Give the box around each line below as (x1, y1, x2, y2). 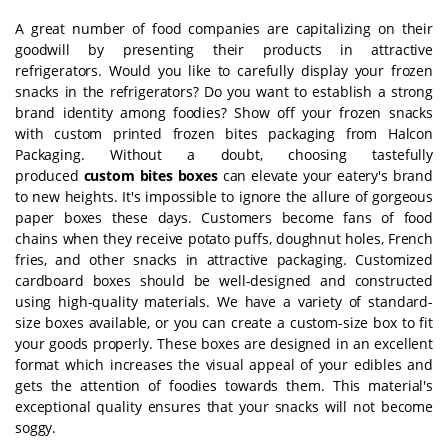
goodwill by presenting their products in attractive (15, 40, 433, 60)
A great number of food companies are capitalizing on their (15, 19, 433, 39)
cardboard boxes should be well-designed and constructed (15, 271, 433, 291)
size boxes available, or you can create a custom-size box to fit (15, 313, 433, 333)
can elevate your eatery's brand (217, 166, 433, 186)
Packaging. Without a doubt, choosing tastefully (15, 145, 433, 165)
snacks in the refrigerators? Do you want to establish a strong (15, 82, 433, 102)
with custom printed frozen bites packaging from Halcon (15, 124, 433, 144)
